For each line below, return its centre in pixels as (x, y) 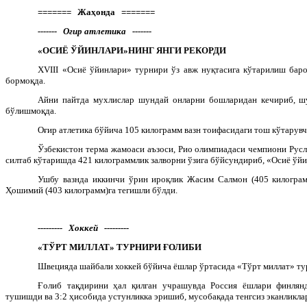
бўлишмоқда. (31, 110)
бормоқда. (25, 80)
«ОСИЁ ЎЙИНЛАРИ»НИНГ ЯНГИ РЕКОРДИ (132, 50)
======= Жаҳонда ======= (97, 12)
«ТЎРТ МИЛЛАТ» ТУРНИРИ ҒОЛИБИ (120, 247)
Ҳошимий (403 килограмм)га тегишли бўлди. (91, 190)
